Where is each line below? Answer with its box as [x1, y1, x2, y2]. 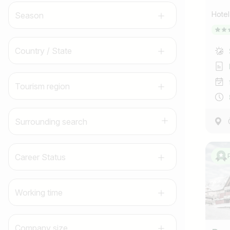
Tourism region [15, 81, 70, 91]
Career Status [15, 151, 66, 162]
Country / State [15, 45, 72, 56]
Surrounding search [15, 116, 87, 127]
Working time [15, 187, 63, 198]
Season [15, 10, 44, 21]
